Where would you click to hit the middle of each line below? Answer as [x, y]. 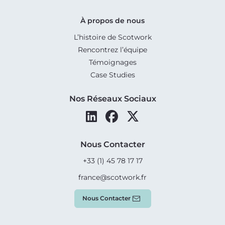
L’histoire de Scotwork [113, 37]
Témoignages [113, 62]
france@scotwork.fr [113, 177]
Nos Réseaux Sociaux [113, 98]
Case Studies [113, 75]
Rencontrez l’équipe [113, 49]
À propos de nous [113, 20]
